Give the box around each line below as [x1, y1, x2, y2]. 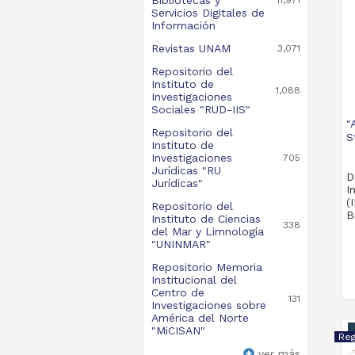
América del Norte [151, 311, 249, 324]
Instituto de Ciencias [151, 212, 261, 225]
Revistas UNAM [151, 41, 231, 55]
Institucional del [151, 273, 237, 286]
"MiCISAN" [151, 323, 205, 337]
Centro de [151, 285, 204, 299]
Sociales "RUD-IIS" [151, 102, 250, 116]
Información [151, 18, 216, 32]
